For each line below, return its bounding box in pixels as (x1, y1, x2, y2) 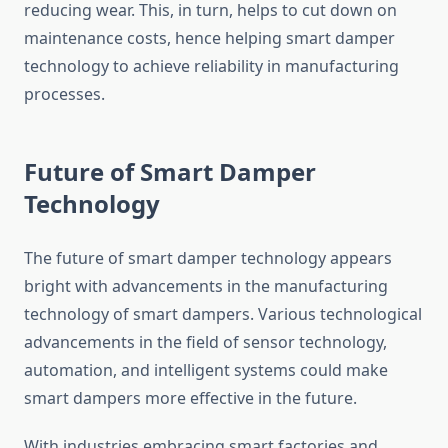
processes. (24, 83, 105, 106)
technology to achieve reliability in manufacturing (24, 55, 399, 78)
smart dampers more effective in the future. (24, 387, 357, 410)
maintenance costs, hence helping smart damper (24, 27, 395, 50)
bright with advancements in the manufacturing (24, 275, 388, 298)
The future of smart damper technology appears (24, 247, 392, 270)
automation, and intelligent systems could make (24, 359, 388, 382)
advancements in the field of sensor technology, (24, 331, 387, 354)
